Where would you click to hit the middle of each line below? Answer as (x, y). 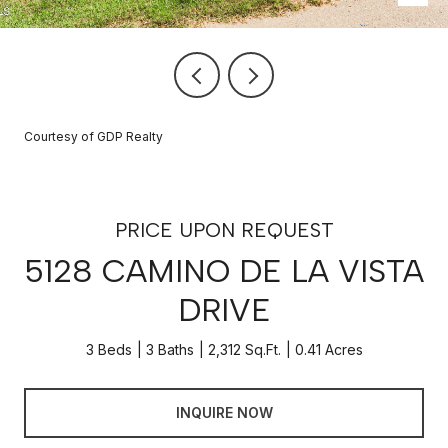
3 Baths (169, 349)
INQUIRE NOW (224, 412)
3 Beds (108, 349)
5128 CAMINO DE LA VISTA (224, 271)
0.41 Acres (328, 349)
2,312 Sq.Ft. (244, 349)
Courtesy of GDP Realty (93, 136)
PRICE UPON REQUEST (224, 230)
